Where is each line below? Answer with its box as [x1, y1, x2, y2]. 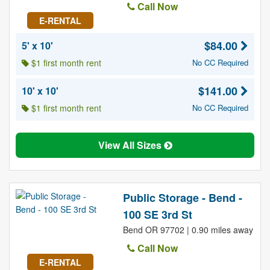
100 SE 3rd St [122, 207, 192, 222]
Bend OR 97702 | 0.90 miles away [122, 224, 253, 236]
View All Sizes [98, 138, 164, 152]
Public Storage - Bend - [122, 190, 242, 206]
